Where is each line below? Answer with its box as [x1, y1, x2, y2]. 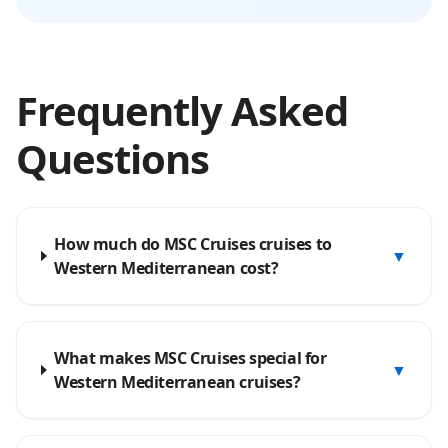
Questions [16, 131, 209, 186]
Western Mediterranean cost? [54, 257, 279, 279]
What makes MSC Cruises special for [54, 347, 327, 369]
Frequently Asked [16, 83, 348, 138]
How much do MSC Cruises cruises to [54, 233, 332, 255]
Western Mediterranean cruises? [54, 371, 301, 393]
